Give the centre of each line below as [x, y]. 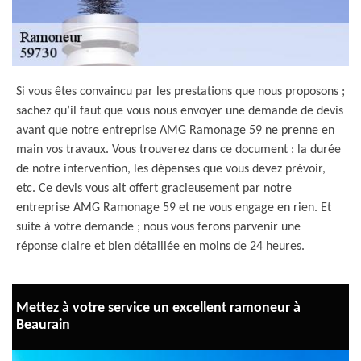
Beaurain [43, 325]
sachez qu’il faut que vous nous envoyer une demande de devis [180, 111]
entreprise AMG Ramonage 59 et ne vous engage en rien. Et [174, 208]
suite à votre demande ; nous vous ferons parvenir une [158, 227]
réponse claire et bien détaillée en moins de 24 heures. [160, 247]
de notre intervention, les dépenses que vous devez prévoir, [171, 169]
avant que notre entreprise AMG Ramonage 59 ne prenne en [175, 131]
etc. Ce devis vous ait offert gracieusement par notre [154, 189]
